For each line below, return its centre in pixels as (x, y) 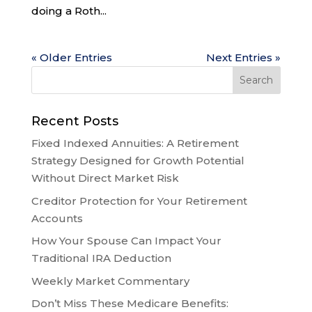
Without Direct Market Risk (105, 178)
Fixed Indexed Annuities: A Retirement (135, 143)
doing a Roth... (69, 11)
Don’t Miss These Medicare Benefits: (130, 303)
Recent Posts (75, 121)
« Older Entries (71, 57)
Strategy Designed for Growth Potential (138, 161)
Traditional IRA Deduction (101, 258)
